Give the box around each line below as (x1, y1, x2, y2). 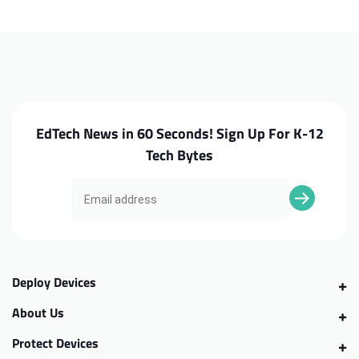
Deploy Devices (12, 272, 96, 292)
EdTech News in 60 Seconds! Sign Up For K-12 (35, 123, 324, 145)
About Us (12, 303, 64, 323)
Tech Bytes (146, 144, 213, 167)
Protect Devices (12, 333, 99, 353)
